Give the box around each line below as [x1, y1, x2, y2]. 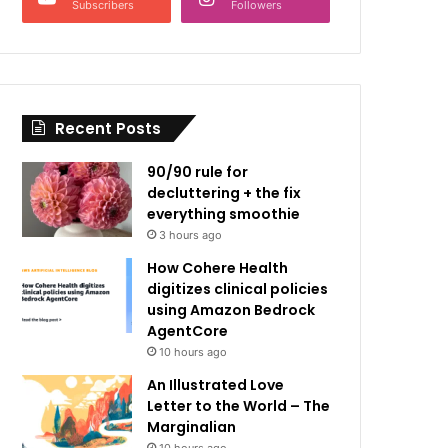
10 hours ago [159, 345, 228, 359]
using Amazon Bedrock [147, 300, 316, 320]
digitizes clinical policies [147, 279, 329, 299]
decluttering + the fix [147, 183, 302, 203]
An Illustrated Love [147, 375, 285, 395]
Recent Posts [55, 118, 162, 139]
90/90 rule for [147, 162, 249, 182]
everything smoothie [147, 204, 301, 224]
